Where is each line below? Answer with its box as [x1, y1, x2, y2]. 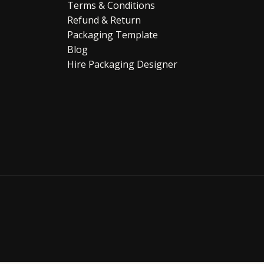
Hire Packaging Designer [67, 58, 177, 71]
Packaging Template [67, 28, 158, 42]
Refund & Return [67, 14, 141, 27]
